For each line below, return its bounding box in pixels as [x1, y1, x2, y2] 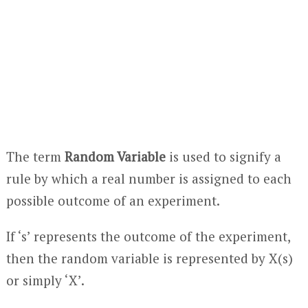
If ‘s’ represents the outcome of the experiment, [5, 228, 290, 245]
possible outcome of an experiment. [5, 192, 220, 209]
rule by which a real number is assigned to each [5, 170, 291, 187]
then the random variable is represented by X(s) [5, 250, 293, 267]
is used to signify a [165, 148, 281, 165]
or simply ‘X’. [5, 272, 85, 289]
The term [5, 148, 65, 165]
